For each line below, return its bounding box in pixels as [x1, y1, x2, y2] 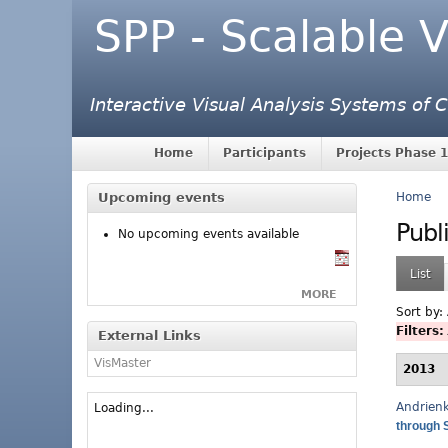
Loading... [94, 400, 154, 415]
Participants [223, 146, 307, 161]
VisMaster [94, 355, 151, 370]
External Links [98, 327, 201, 343]
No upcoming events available [118, 227, 299, 242]
